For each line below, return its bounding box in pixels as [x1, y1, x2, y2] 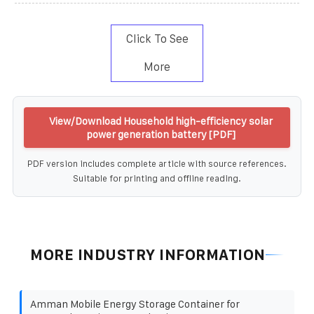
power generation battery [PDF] [86, 128, 235, 140]
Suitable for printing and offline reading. [73, 172, 241, 184]
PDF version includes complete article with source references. [27, 158, 287, 169]
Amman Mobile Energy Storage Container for [30, 297, 240, 310]
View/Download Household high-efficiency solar [48, 114, 273, 127]
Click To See [125, 32, 189, 45]
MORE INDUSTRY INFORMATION [30, 246, 266, 263]
